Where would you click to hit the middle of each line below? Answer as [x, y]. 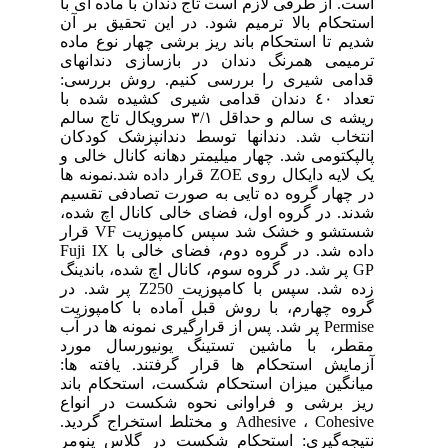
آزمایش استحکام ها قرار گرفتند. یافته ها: [229, 364]
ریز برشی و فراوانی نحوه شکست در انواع [229, 402]
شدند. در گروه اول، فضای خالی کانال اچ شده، [229, 212]
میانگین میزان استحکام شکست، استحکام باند [229, 383]
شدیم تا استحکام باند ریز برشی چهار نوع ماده [229, 41]
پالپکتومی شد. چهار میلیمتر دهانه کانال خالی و [229, 155]
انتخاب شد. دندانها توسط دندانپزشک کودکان [229, 136]
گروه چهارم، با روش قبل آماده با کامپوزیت [229, 307]
